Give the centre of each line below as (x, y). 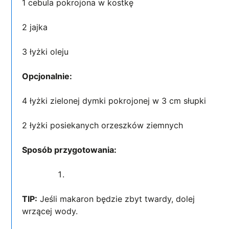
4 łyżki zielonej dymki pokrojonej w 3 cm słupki (116, 100)
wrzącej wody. (50, 211)
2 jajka (35, 27)
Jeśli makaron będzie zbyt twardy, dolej (116, 199)
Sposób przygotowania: (71, 150)
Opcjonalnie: (47, 76)
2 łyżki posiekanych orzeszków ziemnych (103, 125)
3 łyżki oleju (45, 51)
